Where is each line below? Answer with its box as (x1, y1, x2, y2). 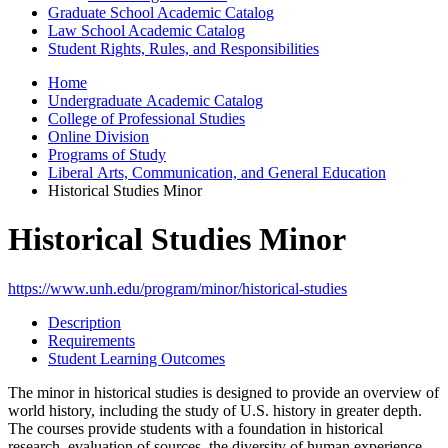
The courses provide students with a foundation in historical (8, 419, 383, 437)
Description (48, 313, 121, 331)
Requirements (48, 331, 135, 349)
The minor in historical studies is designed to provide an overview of (8, 383, 439, 401)
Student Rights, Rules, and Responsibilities (48, 40, 319, 57)
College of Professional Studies (48, 110, 245, 127)
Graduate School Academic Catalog (48, 4, 274, 21)
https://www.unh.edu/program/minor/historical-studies (8, 279, 347, 297)
